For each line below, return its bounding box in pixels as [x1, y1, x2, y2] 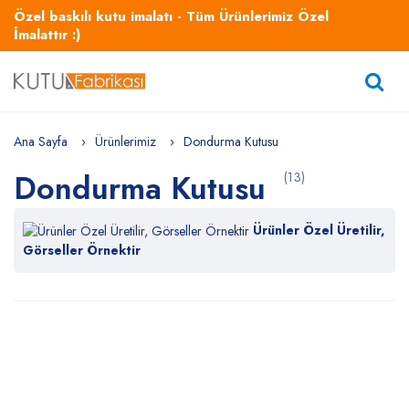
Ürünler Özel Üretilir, [253, 221, 385, 239]
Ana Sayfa [14, 132, 68, 151]
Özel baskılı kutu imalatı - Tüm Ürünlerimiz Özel [14, 6, 329, 26]
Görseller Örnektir [23, 241, 141, 260]
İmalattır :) [14, 25, 80, 45]
